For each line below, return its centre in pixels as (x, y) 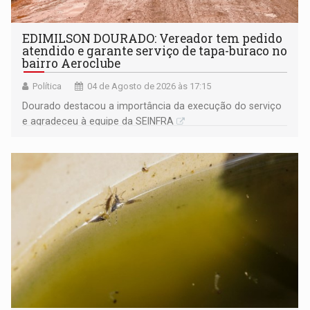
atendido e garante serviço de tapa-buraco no (155, 51)
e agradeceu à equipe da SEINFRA (98, 121)
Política (47, 86)
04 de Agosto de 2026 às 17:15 (149, 86)
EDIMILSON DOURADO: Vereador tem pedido (153, 39)
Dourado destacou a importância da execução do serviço (152, 106)
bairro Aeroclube (72, 64)
